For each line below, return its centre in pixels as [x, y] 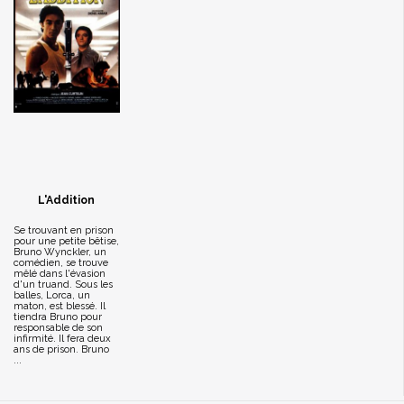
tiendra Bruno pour [58, 317]
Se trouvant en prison [64, 230]
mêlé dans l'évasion [60, 274]
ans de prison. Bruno [61, 349]
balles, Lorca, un [52, 295]
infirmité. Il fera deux [62, 339]
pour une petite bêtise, [66, 241]
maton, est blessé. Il [60, 306]
